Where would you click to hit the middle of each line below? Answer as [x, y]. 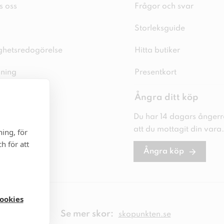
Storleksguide [159, 29]
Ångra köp [163, 152]
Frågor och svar [164, 7]
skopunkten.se [144, 214]
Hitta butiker [157, 51]
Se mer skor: [87, 214]
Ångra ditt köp [166, 98]
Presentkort [155, 73]
